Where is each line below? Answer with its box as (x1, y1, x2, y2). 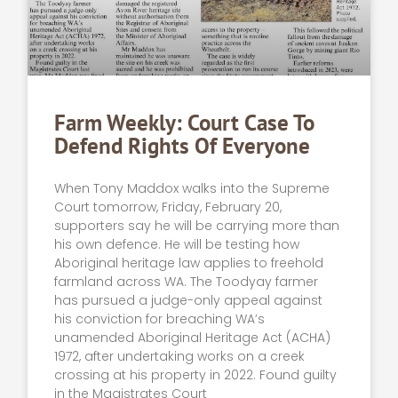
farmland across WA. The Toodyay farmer (54, 273, 319, 291)
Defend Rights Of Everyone (54, 131, 311, 161)
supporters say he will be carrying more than (54, 217, 340, 235)
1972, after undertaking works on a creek (54, 347, 306, 366)
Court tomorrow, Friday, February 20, (54, 198, 283, 217)
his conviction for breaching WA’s (54, 310, 266, 329)
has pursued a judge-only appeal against (54, 291, 323, 310)
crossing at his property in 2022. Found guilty (54, 366, 338, 385)
